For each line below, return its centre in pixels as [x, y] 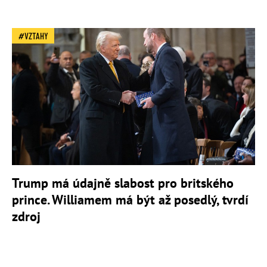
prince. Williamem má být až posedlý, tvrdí [130, 199]
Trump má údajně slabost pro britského [123, 183]
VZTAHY [36, 36]
